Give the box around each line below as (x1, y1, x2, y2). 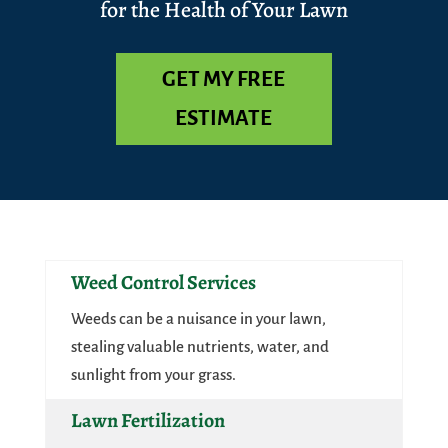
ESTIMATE (175, 107, 273, 131)
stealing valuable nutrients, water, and (70, 338, 329, 356)
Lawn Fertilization (70, 407, 225, 435)
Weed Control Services (70, 269, 256, 297)
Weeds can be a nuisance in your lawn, (70, 310, 326, 328)
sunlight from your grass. (70, 366, 236, 384)
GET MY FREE (162, 68, 286, 92)
